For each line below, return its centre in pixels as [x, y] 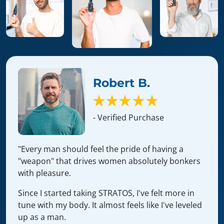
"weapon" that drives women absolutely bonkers [109, 161]
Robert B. [121, 82]
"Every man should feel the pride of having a [101, 149]
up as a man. [42, 217]
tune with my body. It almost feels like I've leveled [110, 205]
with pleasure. [44, 173]
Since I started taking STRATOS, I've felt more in [106, 193]
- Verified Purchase [128, 117]
